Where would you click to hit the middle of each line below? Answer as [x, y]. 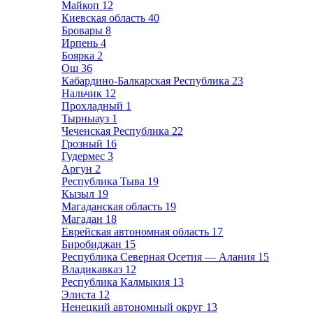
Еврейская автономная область [137, 232]
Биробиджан [93, 244]
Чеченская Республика [117, 131]
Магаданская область [113, 206]
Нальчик [83, 93]
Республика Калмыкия [117, 282]
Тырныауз [87, 118]
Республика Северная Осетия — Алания [160, 257]
